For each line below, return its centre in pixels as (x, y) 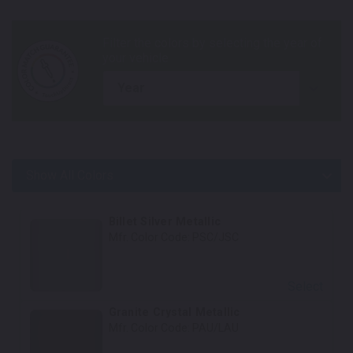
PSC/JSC (215, 237)
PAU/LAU (215, 327)
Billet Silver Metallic (165, 221)
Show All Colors (70, 175)
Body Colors (176, 178)
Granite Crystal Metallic (174, 312)
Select (305, 286)
